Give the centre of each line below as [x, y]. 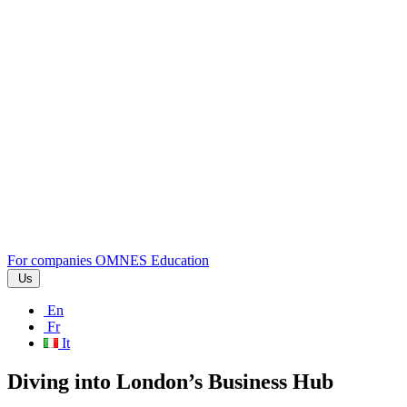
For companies [50, 260]
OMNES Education [152, 260]
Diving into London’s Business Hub [170, 381]
